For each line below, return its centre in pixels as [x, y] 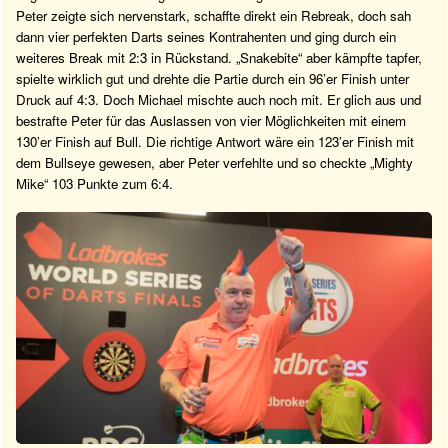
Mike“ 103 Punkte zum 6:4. [94, 183]
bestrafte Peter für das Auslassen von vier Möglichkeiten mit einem [211, 120]
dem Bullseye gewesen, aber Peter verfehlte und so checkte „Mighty [214, 162]
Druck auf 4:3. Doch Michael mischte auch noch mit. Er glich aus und [218, 99]
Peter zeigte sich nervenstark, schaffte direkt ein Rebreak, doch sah [213, 15]
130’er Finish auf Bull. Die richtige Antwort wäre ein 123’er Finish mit [215, 141]
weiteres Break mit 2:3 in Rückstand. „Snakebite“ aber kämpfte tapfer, [219, 57]
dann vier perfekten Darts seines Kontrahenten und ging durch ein [206, 36]
